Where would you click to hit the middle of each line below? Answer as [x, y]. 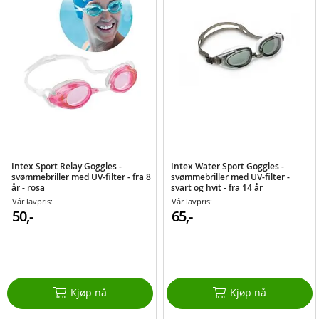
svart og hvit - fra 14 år [216, 188]
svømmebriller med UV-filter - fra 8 [82, 177]
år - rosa [28, 188]
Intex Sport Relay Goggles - [67, 167]
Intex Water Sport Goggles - [227, 167]
